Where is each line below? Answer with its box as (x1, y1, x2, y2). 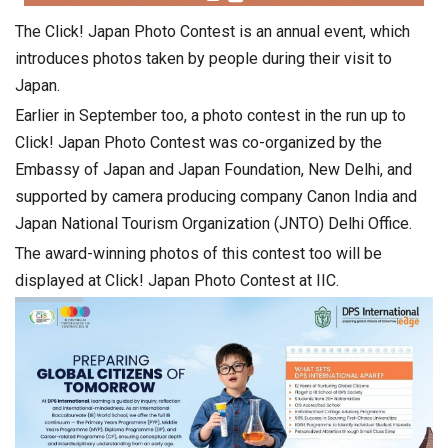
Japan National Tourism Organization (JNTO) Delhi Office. (15, 214, 412, 234)
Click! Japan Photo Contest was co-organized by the (15, 133, 382, 153)
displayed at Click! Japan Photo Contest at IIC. (15, 271, 339, 291)
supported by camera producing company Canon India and (15, 187, 417, 207)
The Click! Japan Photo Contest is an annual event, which (15, 22, 410, 42)
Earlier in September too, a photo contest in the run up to (15, 106, 406, 126)
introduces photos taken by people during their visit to (15, 49, 392, 69)
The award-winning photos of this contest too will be (15, 244, 382, 264)
